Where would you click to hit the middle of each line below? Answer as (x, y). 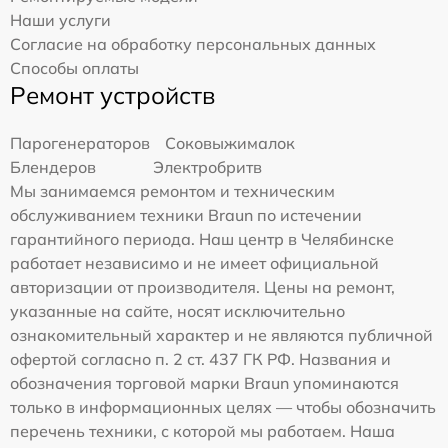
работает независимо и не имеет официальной (194, 262)
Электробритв (208, 166)
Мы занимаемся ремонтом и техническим (172, 190)
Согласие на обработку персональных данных (193, 43)
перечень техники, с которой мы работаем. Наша (202, 430)
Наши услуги (60, 19)
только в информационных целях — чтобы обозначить (223, 406)
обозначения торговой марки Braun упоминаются (204, 382)
